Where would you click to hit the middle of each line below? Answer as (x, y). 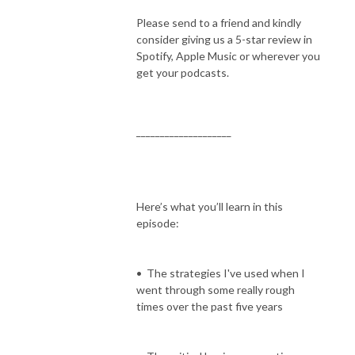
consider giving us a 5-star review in (224, 39)
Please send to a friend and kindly (219, 22)
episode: (158, 223)
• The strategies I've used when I (221, 273)
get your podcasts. (183, 72)
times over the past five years (210, 306)
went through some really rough (216, 289)
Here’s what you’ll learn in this (210, 206)
